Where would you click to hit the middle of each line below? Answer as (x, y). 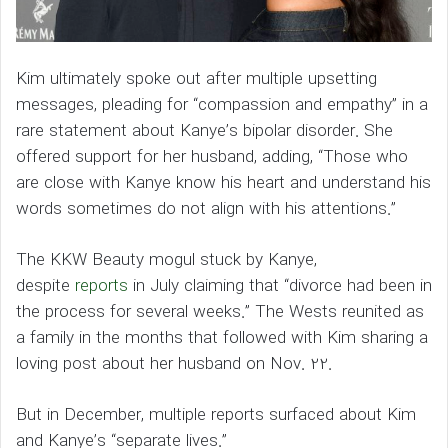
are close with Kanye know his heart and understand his (223, 184)
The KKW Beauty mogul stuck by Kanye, (166, 261)
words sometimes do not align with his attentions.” (206, 210)
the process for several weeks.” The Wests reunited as (220, 313)
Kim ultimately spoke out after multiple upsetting (196, 80)
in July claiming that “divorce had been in (280, 287)
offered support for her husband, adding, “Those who (212, 158)
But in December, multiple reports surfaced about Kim (216, 416)
